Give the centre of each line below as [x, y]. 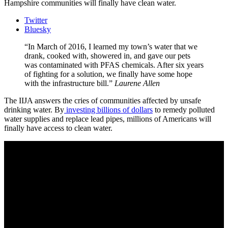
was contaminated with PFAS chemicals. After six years [114, 65]
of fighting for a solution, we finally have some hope [108, 74]
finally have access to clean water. [58, 128]
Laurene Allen [137, 83]
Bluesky [38, 29]
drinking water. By [34, 109]
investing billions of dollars [109, 109]
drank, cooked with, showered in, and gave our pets [107, 55]
